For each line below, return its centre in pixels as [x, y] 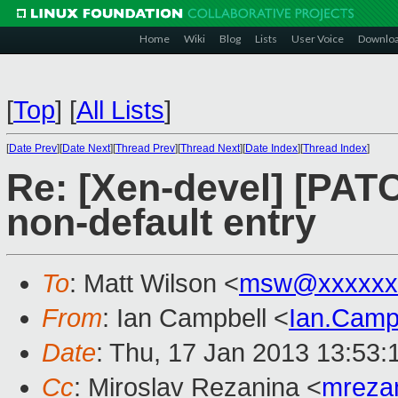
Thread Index [335, 148]
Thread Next [210, 148]
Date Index [271, 148]
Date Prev [33, 148]
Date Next [86, 148]
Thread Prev [145, 148]
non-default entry [161, 223]
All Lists [120, 110]
